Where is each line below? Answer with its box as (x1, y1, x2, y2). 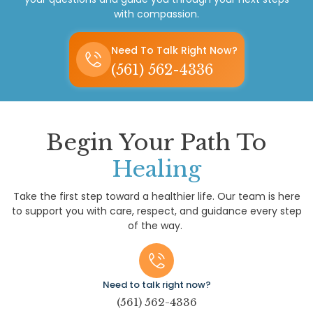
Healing (112, 154, 201, 183)
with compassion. (114, 7, 199, 22)
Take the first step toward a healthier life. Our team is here (13, 189, 300, 203)
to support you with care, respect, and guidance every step (11, 203, 302, 218)
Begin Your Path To (46, 128, 267, 156)
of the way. (128, 218, 185, 233)
